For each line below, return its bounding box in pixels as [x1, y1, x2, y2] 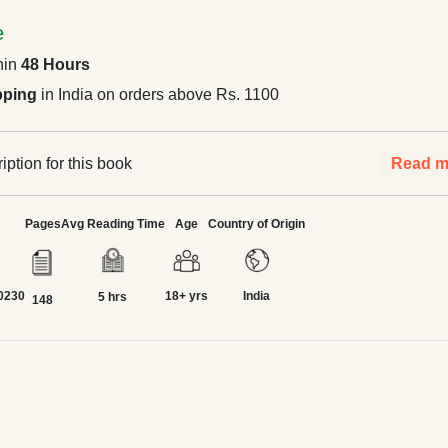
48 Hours [21, 56, 91, 73]
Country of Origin [207, 217, 305, 231]
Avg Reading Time [60, 217, 165, 231]
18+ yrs [164, 289, 208, 303]
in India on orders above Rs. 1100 [37, 86, 280, 103]
